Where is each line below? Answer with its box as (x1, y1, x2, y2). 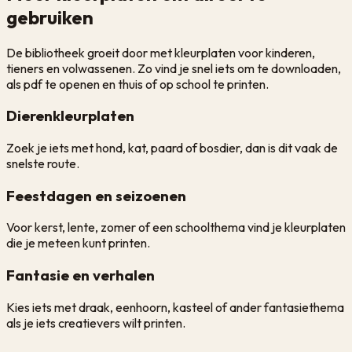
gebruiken (6, 5, 93, 29)
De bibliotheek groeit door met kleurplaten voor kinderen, (6, 44, 315, 60)
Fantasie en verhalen (6, 266, 155, 285)
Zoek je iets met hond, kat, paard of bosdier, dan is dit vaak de (6, 140, 338, 156)
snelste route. (6, 156, 79, 172)
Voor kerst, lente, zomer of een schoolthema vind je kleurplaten (6, 219, 346, 236)
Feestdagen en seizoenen (6, 185, 186, 205)
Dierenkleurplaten (6, 106, 134, 126)
